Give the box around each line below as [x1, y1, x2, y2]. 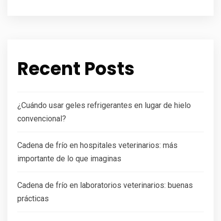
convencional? [17, 113, 66, 123]
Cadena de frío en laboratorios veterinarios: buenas [17, 180, 193, 190]
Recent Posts [17, 56, 135, 81]
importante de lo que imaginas [17, 153, 121, 163]
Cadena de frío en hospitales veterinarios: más [17, 140, 178, 150]
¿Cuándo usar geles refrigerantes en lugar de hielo [17, 100, 191, 110]
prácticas [17, 193, 49, 203]
